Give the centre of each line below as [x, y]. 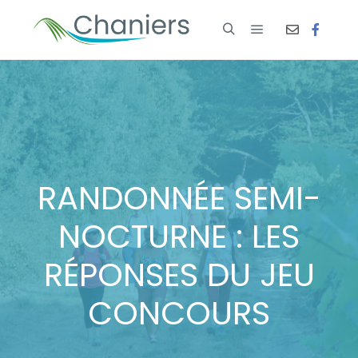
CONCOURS [179, 313]
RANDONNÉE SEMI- [179, 198]
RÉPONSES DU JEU [179, 275]
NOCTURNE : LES [179, 237]
